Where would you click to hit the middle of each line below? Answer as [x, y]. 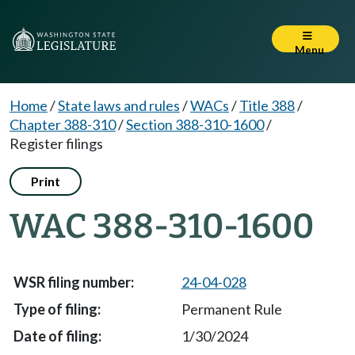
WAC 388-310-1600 [162, 226]
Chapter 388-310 [63, 124]
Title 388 [267, 105]
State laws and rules [119, 105]
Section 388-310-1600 [195, 124]
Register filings [56, 143]
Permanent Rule [231, 309]
